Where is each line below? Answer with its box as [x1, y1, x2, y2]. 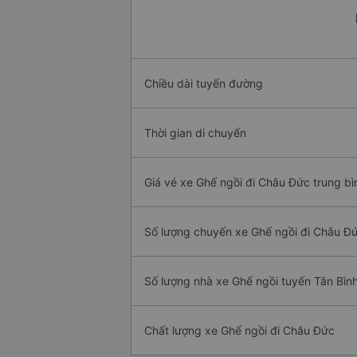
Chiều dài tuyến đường [144, 76, 263, 91]
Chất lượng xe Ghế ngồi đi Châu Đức [144, 324, 335, 338]
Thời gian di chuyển [144, 126, 246, 140]
